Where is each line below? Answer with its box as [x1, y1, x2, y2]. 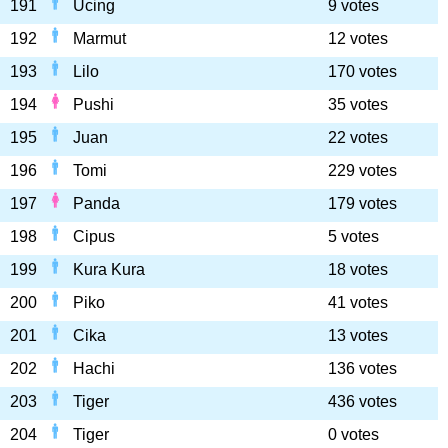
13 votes [328, 327, 388, 344]
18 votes [328, 261, 388, 278]
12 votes [328, 30, 388, 47]
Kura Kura [73, 261, 145, 278]
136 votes [328, 360, 397, 377]
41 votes [328, 294, 388, 311]
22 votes [328, 129, 388, 146]
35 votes [328, 96, 388, 113]
